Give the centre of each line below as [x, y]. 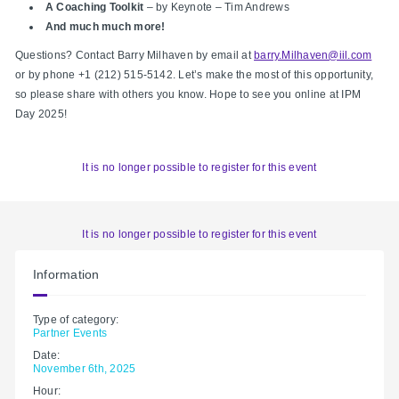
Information [66, 275]
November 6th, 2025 [85, 369]
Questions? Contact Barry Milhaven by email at [135, 56]
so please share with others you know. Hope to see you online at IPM [188, 95]
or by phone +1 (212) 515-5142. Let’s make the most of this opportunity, [195, 75]
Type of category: [76, 320]
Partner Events [70, 334]
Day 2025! [41, 114]
